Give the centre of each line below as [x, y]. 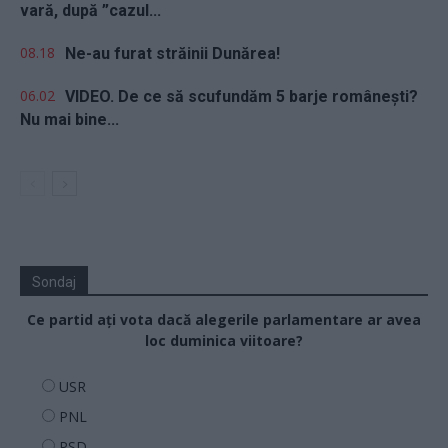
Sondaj [54, 281]
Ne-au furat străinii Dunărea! [172, 53]
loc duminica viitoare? [224, 340]
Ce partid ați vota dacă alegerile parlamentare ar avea [224, 319]
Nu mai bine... [69, 119]
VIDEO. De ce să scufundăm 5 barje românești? [241, 96]
